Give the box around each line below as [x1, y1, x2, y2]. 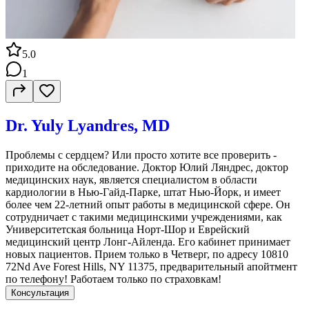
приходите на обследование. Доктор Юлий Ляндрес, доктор [6, 161, 288, 173]
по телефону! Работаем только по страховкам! [6, 272, 221, 285]
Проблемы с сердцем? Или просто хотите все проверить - [6, 148, 277, 161]
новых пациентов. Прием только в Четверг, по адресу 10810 [6, 248, 288, 260]
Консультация [11, 287, 69, 298]
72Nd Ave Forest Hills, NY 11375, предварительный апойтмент [6, 260, 297, 272]
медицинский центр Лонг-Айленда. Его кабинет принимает [6, 235, 290, 248]
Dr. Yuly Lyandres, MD [6, 116, 170, 134]
